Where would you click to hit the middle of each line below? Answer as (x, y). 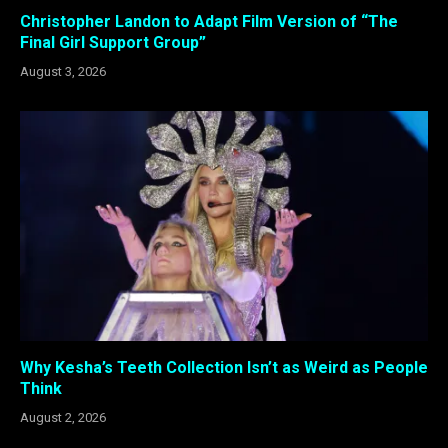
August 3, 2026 (63, 72)
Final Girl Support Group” (113, 43)
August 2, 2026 (63, 417)
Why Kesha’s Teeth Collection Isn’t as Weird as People (224, 367)
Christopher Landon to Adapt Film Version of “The (209, 22)
